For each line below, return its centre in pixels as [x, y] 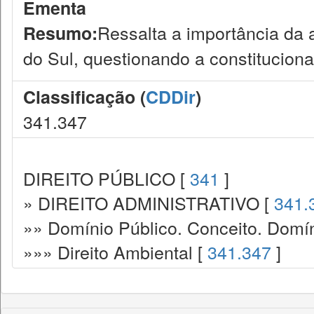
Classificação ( [84, 97]
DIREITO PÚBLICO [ [107, 178]
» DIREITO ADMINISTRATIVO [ [149, 203]
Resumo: [60, 33]
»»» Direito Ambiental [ [115, 252]
